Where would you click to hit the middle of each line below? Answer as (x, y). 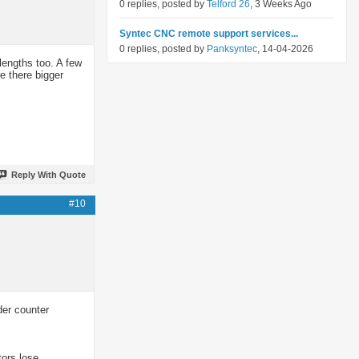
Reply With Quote (48, 174)
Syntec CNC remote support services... (209, 34)
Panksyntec (232, 49)
